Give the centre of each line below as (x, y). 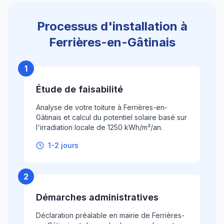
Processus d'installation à (112, 26)
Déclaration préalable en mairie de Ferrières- (110, 215)
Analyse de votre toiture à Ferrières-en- (102, 107)
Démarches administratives (97, 197)
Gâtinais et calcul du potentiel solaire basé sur (111, 117)
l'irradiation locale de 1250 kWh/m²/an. (99, 127)
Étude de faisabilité (79, 89)
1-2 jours (63, 145)
